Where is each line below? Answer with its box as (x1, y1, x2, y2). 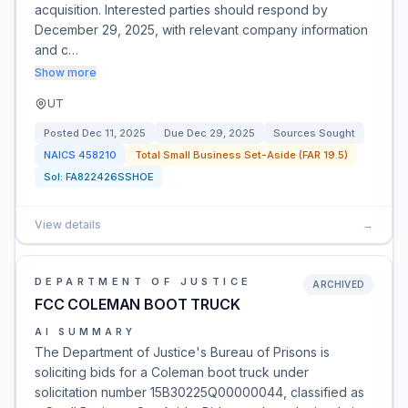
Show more (35, 66, 97, 79)
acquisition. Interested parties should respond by (35, 2, 328, 17)
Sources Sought (273, 127, 355, 139)
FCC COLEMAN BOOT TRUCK (35, 295, 240, 313)
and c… (35, 42, 78, 57)
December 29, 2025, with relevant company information (35, 22, 368, 37)
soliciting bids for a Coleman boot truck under (35, 364, 309, 380)
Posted (44, 127, 82, 139)
